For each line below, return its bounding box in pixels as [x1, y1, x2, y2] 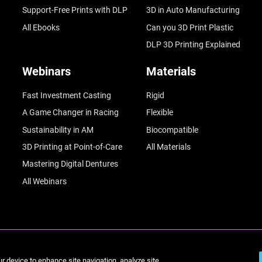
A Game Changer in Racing [22, 108, 119, 118]
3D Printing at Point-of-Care [22, 142, 122, 152]
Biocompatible [146, 125, 198, 135]
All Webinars [22, 176, 67, 186]
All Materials [146, 142, 191, 152]
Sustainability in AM [22, 125, 94, 135]
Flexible [146, 108, 173, 118]
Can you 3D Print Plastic [146, 22, 233, 32]
